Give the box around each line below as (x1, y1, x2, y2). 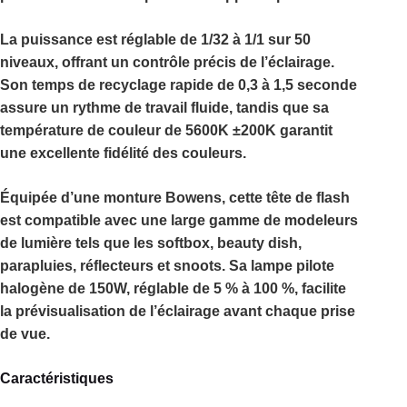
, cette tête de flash (222, 190, 350, 206)
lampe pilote (251, 258, 334, 274)
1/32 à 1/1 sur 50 (201, 32, 311, 48)
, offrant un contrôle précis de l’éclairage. (55, 55, 334, 71)
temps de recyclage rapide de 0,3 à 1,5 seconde (32, 77, 357, 94)
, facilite (294, 281, 346, 297)
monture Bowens (104, 190, 222, 206)
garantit (276, 123, 333, 139)
